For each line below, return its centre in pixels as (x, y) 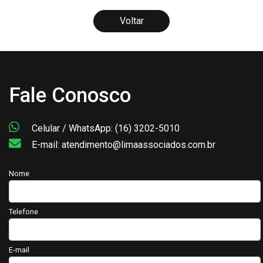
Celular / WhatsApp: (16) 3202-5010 (104, 128)
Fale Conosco (70, 95)
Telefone (23, 211)
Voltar (131, 21)
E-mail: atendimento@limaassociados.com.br (122, 144)
